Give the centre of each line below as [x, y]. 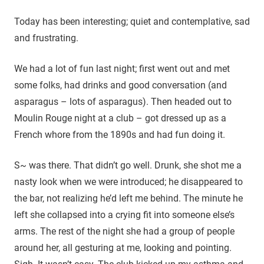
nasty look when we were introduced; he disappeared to [128, 181]
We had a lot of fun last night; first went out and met [122, 68]
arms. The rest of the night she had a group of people [124, 231]
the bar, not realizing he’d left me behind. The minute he [128, 198]
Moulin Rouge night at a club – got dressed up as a [120, 118]
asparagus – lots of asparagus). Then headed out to [123, 101]
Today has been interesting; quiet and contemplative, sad [132, 21]
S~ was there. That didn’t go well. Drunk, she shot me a [128, 165]
